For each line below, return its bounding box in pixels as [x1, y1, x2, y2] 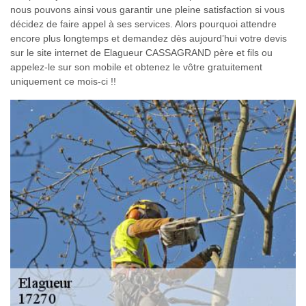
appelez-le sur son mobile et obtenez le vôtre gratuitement [10, 61, 262, 73]
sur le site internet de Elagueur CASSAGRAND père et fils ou [10, 47, 273, 59]
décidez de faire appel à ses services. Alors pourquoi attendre [10, 18, 277, 30]
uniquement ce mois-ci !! [10, 76, 116, 87]
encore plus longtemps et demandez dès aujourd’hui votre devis [10, 33, 287, 44]
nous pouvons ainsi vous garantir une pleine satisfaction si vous [10, 4, 285, 16]
